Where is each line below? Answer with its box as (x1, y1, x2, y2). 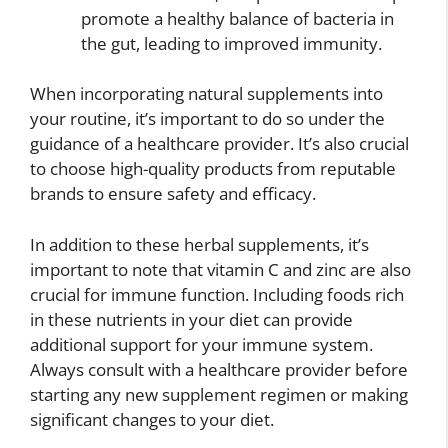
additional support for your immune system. (30, 332, 373, 356)
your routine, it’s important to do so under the (30, 107, 385, 131)
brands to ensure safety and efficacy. (30, 182, 316, 206)
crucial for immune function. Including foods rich (30, 282, 404, 306)
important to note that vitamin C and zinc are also (30, 257, 411, 281)
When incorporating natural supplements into (30, 82, 383, 106)
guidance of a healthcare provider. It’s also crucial (30, 132, 409, 156)
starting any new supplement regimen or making (30, 382, 408, 406)
